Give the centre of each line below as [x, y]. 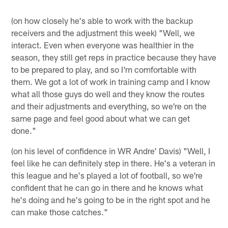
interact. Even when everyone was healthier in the [103, 45]
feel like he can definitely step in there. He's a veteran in [113, 163]
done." [24, 130]
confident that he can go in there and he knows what [107, 187]
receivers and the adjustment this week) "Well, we [103, 32]
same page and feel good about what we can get [101, 118]
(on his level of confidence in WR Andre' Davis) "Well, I [111, 150]
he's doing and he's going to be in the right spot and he [111, 199]
